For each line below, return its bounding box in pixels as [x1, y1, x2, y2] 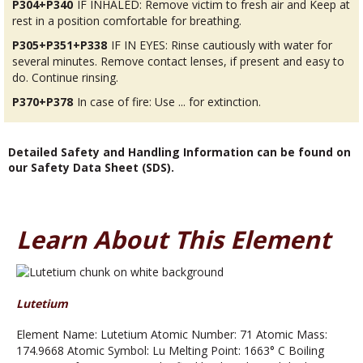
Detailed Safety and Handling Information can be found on [8, 143, 351, 160]
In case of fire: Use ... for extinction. [77, 93, 261, 109]
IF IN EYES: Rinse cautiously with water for [111, 36, 332, 53]
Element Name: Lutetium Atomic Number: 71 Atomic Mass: [16, 327, 327, 343]
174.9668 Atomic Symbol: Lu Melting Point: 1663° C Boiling [16, 343, 324, 359]
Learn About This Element [16, 222, 331, 256]
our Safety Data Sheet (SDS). [8, 159, 174, 175]
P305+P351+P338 [12, 36, 107, 53]
